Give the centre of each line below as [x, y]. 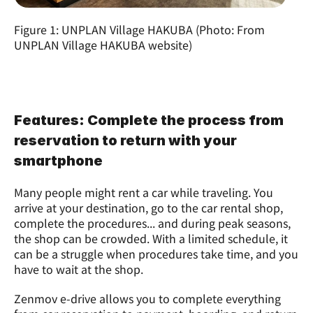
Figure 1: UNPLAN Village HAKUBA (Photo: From [139, 29]
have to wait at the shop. [79, 269]
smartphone [58, 160]
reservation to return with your [125, 140]
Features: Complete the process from [149, 120]
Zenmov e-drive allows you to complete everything [147, 298]
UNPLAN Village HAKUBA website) [103, 44]
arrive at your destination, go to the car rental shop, [148, 207]
